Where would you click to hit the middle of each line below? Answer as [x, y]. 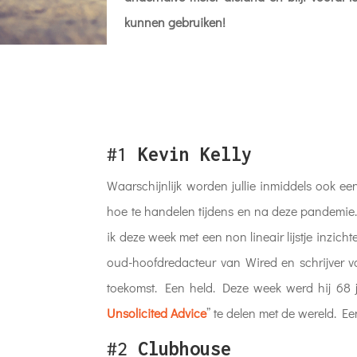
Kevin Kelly [195, 154]
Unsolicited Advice [157, 312]
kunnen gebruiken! [175, 22]
